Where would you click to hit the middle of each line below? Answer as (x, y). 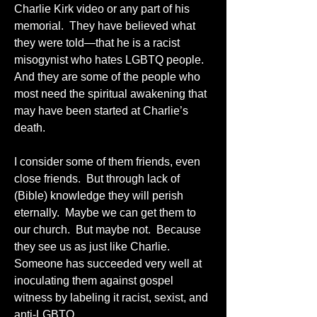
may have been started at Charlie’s (101, 110)
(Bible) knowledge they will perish (99, 195)
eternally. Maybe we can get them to (105, 212)
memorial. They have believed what (105, 25)
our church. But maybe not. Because (108, 229)
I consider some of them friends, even (107, 161)
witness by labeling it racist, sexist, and (111, 297)
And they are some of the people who (107, 76)
